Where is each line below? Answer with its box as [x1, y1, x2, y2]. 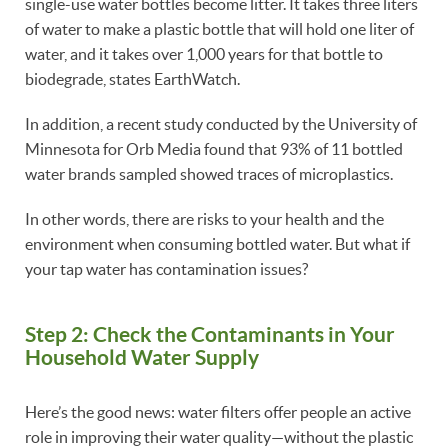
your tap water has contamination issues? [25, 260, 311, 279]
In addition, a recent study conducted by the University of [25, 115, 417, 134]
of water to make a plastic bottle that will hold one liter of [25, 20, 414, 39]
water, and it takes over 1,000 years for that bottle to [25, 45, 383, 64]
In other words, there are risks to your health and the [25, 210, 384, 229]
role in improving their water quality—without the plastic [25, 427, 413, 446]
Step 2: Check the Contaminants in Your [25, 322, 395, 347]
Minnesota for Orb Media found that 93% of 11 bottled [25, 140, 403, 159]
